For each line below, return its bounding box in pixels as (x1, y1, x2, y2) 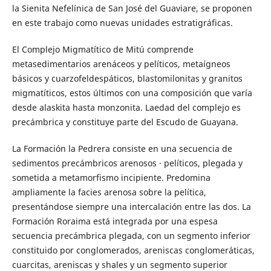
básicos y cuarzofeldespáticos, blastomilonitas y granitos (11, 73, 243, 85)
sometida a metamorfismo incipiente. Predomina (11, 172, 211, 184)
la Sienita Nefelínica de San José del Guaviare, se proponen (11, 2, 252, 15)
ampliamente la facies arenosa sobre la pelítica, (11, 186, 206, 198)
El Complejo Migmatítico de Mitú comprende (11, 44, 194, 56)
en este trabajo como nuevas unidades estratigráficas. (11, 17, 233, 29)
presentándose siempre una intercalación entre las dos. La (11, 201, 251, 213)
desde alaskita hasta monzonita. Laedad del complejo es (11, 102, 241, 114)
